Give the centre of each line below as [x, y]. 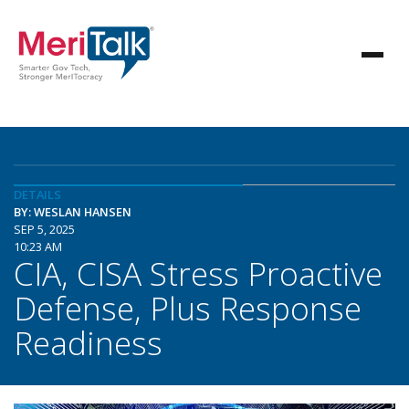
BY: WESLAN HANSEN [73, 212]
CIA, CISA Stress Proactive [198, 273]
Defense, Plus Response [188, 308]
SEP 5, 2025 [44, 229]
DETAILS [37, 194]
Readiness [88, 342]
